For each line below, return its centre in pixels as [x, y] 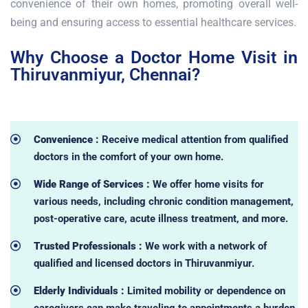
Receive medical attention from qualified [193, 139]
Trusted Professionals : [89, 246]
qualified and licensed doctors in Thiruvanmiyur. [144, 263]
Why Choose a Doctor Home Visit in [154, 57]
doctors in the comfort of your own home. [128, 156]
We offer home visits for [208, 184]
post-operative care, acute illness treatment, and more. [161, 218]
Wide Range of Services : [93, 184]
